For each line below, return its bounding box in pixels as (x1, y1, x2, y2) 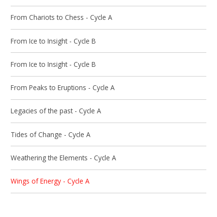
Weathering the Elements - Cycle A (11, 153, 117, 162)
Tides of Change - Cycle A (11, 129, 91, 139)
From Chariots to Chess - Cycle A (11, 13, 113, 22)
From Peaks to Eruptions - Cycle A (11, 83, 115, 93)
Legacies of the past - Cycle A (11, 106, 102, 116)
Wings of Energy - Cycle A (11, 176, 90, 186)
